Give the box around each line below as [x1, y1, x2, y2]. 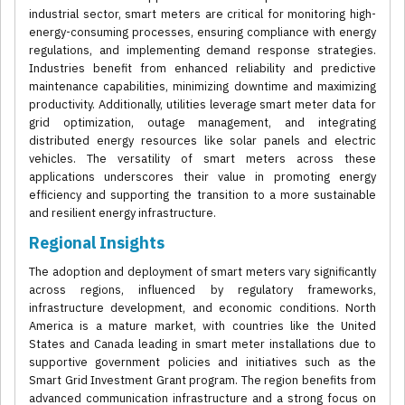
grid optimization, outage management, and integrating [29, 115, 376, 131]
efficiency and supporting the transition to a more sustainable [29, 187, 376, 203]
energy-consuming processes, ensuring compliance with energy [29, 24, 376, 41]
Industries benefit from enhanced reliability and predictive [29, 61, 376, 77]
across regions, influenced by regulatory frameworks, [29, 282, 376, 298]
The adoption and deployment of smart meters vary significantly [29, 264, 376, 280]
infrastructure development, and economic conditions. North [29, 300, 376, 316]
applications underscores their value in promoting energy [29, 169, 376, 185]
